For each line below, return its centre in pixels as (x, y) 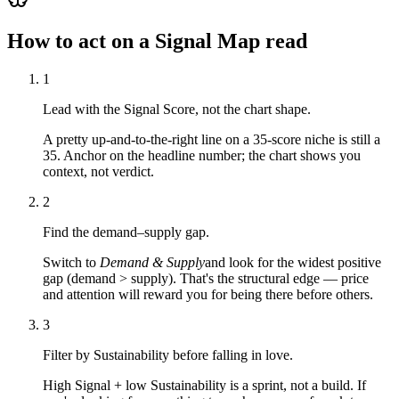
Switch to (71, 262)
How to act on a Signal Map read (157, 41)
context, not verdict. (98, 171)
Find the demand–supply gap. (126, 232)
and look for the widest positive (293, 262)
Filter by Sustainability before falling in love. (168, 354)
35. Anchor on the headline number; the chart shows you (202, 155)
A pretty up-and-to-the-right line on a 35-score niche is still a (212, 139)
